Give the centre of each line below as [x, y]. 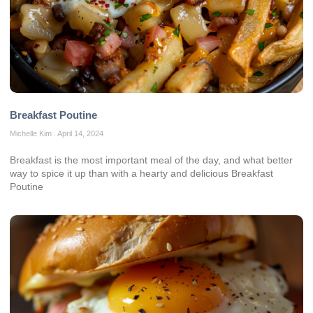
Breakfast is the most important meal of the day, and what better [151, 160]
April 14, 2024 [80, 134]
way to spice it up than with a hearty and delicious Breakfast [141, 174]
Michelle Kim [32, 134]
